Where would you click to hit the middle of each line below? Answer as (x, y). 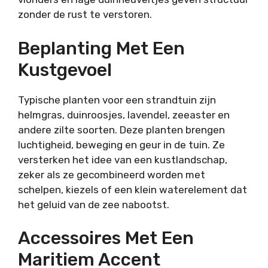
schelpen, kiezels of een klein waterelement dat (133, 189)
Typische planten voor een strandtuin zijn (117, 100)
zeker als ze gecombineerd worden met (112, 174)
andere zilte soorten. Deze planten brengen (121, 130)
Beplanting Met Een (101, 48)
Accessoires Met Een (106, 238)
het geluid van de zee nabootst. (94, 204)
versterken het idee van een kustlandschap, (123, 159)
